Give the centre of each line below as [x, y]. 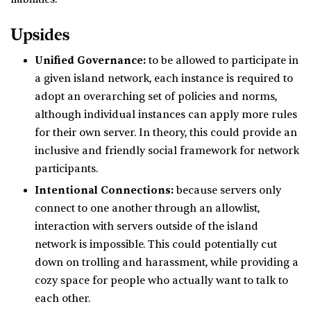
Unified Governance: [90, 61]
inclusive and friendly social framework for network [167, 151]
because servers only [227, 191]
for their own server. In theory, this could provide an [166, 133]
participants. [66, 169]
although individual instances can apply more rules [166, 115]
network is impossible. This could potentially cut [156, 245]
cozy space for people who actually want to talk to [161, 281]
